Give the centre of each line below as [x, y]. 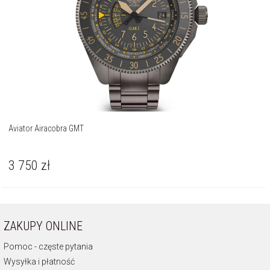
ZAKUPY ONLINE [43, 226]
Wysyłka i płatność [39, 261]
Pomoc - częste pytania [48, 246]
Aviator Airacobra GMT [46, 128]
